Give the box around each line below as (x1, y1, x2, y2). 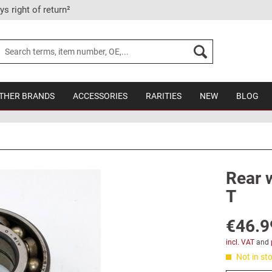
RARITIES (146, 91, 182, 101)
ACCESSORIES (73, 91, 127, 101)
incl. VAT (225, 238, 254, 246)
